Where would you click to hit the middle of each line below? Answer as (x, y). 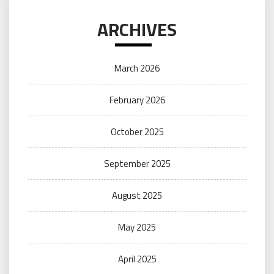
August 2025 (137, 196)
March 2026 (137, 68)
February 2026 (137, 100)
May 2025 (137, 228)
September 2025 (137, 164)
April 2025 (137, 259)
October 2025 (137, 132)
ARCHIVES (137, 30)
